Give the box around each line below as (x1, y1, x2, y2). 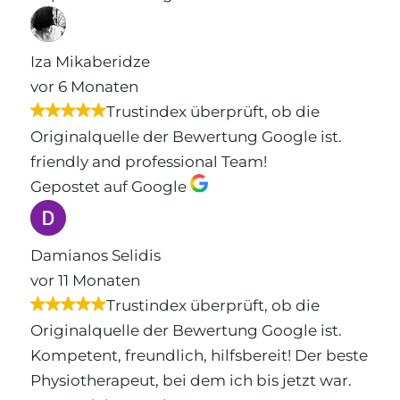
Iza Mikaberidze (29, 53, 150, 71)
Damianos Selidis (29, 246, 161, 264)
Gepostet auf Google (29, 178, 187, 196)
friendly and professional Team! (29, 153, 267, 171)
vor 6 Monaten (29, 78, 138, 96)
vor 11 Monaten (29, 271, 140, 289)
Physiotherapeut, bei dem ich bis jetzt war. (29, 371, 352, 389)
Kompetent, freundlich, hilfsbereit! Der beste (29, 346, 368, 364)
